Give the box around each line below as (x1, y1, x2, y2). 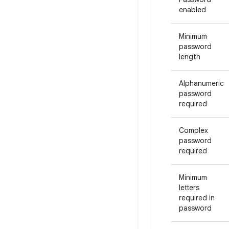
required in (179, 193, 215, 202)
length (179, 52, 200, 61)
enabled (179, 5, 206, 14)
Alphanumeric (179, 79, 224, 88)
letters (179, 183, 199, 192)
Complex (179, 126, 208, 135)
